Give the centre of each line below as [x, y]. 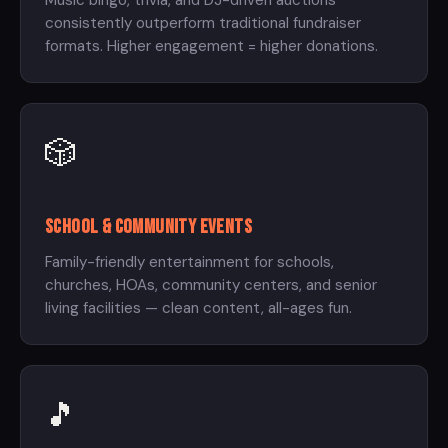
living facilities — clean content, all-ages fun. [198, 308]
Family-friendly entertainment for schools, [189, 262]
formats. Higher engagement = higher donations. [211, 46]
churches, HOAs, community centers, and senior [211, 285]
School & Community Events [148, 227]
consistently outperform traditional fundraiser [203, 23]
